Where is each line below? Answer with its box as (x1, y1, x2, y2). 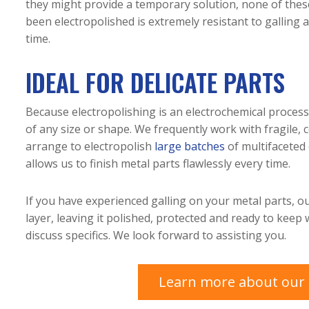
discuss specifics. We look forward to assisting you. (26, 227, 286, 243)
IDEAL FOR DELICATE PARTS (26, 64, 285, 101)
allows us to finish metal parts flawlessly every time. (26, 156, 290, 172)
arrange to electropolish (26, 139, 154, 154)
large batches (154, 139, 225, 154)
